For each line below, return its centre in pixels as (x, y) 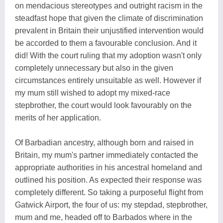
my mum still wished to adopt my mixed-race (93, 93)
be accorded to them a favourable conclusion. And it (106, 43)
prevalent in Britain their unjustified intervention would (109, 30)
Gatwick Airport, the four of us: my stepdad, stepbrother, (111, 205)
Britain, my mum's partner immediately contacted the (107, 155)
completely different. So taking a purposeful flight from (109, 192)
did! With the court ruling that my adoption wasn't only (108, 55)
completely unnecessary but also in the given (94, 68)
